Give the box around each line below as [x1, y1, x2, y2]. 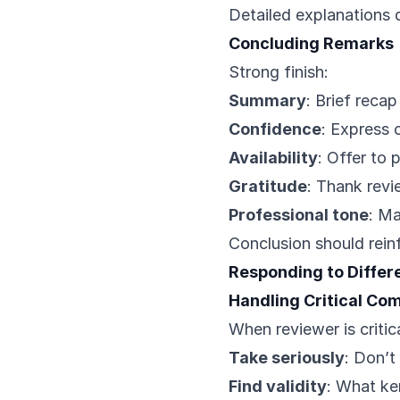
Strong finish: [229, 62, 329, 81]
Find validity [229, 377, 327, 396]
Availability [229, 148, 318, 167]
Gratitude [229, 177, 307, 196]
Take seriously [229, 348, 345, 367]
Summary [229, 91, 306, 110]
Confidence [229, 120, 321, 138]
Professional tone [229, 205, 369, 224]
